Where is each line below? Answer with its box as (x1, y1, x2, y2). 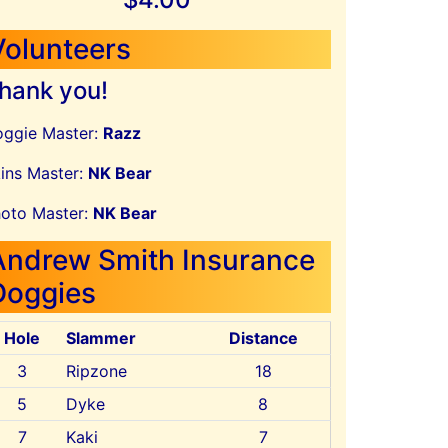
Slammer (65, 328, 136, 348)
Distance (228, 328, 298, 348)
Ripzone (65, 361, 127, 381)
